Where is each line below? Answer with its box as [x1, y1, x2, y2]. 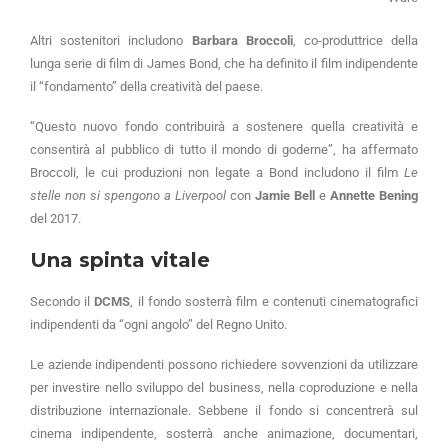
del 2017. [30, 210, 81, 226]
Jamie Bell [255, 187, 315, 203]
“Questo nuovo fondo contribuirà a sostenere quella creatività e [30, 118, 418, 134]
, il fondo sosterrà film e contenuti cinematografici [130, 293, 419, 309]
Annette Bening [330, 187, 418, 203]
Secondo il [30, 293, 95, 309]
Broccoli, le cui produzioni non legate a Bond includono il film [30, 164, 404, 180]
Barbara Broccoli [191, 32, 293, 48]
